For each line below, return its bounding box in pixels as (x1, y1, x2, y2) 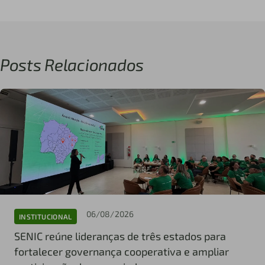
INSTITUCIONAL (19, 212, 72, 221)
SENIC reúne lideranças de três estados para (14, 230, 226, 243)
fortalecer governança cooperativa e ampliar (14, 245, 229, 258)
